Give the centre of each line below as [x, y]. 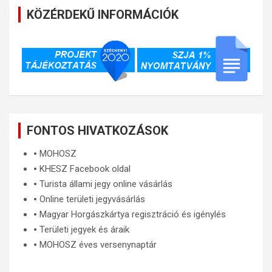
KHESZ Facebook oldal [85, 168]
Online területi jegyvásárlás [92, 199]
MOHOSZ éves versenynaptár [98, 244]
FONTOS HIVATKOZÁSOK [97, 130]
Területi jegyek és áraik [84, 229]
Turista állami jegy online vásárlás [106, 184]
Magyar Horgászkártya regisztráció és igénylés [133, 214]
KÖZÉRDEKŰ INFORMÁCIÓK [103, 14]
